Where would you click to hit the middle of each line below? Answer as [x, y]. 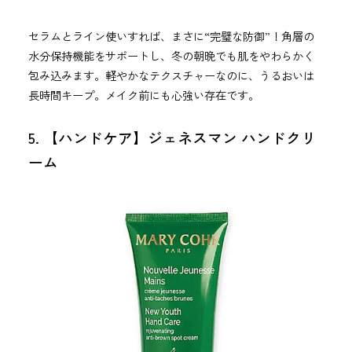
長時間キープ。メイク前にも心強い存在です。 [143, 94]
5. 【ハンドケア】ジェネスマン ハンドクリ [172, 137]
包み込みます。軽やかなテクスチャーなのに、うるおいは [171, 75]
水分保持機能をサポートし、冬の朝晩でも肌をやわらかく [171, 55]
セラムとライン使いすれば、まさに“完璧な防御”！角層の [171, 35]
